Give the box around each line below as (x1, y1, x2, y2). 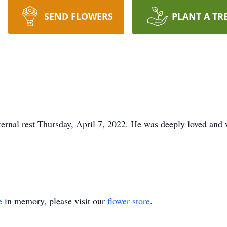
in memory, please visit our (2, 195, 107, 207)
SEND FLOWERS (44, 10, 113, 22)
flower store (107, 195, 150, 207)
